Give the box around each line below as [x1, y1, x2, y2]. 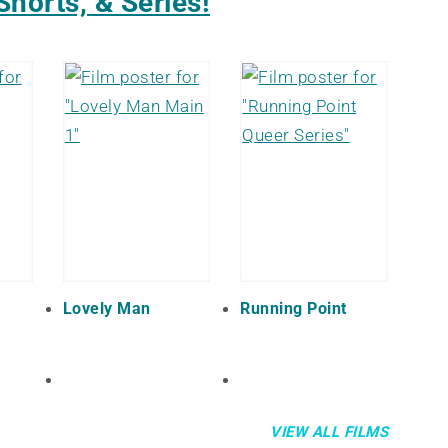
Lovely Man [62, 299, 151, 319]
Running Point [240, 299, 347, 319]
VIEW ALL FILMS [270, 423, 388, 442]
